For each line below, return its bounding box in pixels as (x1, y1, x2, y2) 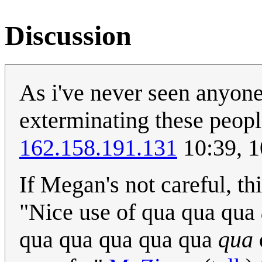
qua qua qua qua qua (19, 226, 218, 253)
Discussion (5, 20, 132, 51)
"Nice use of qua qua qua (19, 198, 261, 225)
